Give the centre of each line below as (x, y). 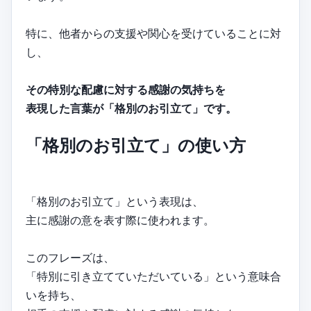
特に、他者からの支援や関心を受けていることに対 (153, 34)
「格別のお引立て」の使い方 (136, 146)
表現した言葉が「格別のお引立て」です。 (131, 109)
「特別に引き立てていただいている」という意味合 (153, 277)
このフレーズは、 (70, 258)
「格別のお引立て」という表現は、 (115, 202)
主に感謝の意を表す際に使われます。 (120, 220)
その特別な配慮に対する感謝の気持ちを (126, 90)
